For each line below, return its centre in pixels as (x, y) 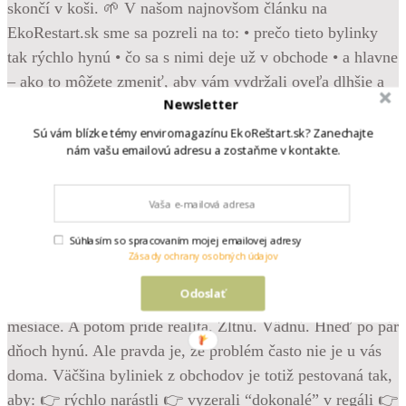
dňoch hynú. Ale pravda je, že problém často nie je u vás (194, 350)
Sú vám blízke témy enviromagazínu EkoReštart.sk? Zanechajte (203, 133)
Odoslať (203, 293)
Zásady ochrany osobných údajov (203, 256)
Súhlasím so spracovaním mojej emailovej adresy (185, 241)
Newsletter (201, 104)
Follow (30, 252)
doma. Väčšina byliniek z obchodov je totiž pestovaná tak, (200, 375)
